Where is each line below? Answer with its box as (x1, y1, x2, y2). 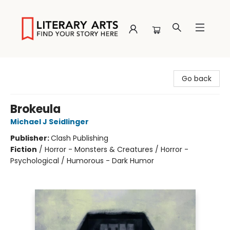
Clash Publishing (51, 133, 108, 143)
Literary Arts (8, 62, 50, 72)
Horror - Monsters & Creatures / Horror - (45, 144, 188, 155)
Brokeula (10, 101, 61, 117)
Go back (182, 73, 212, 84)
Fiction (10, 144, 37, 155)
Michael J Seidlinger (10, 117, 89, 127)
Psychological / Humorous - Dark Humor (10, 156, 154, 166)
